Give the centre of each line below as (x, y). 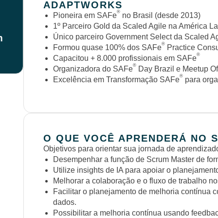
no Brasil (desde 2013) (160, 16)
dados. (65, 202)
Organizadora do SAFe (93, 69)
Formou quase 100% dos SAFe (107, 48)
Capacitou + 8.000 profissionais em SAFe (125, 58)
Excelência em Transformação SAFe (116, 80)
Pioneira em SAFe (85, 16)
